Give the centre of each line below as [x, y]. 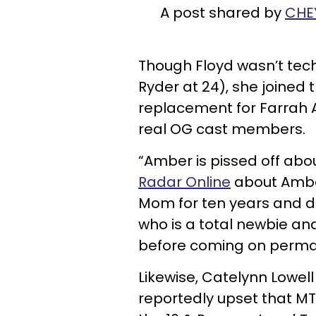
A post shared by [223, 12]
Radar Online [184, 182]
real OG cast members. [222, 129]
